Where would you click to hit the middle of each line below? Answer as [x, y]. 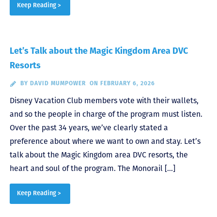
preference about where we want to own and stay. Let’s [105, 141]
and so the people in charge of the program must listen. [106, 114]
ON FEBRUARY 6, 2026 [122, 84]
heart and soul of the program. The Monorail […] [93, 169]
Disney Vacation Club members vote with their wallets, [104, 101]
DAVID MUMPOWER [58, 84]
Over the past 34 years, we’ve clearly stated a [89, 128]
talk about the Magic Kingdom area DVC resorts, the [99, 155]
